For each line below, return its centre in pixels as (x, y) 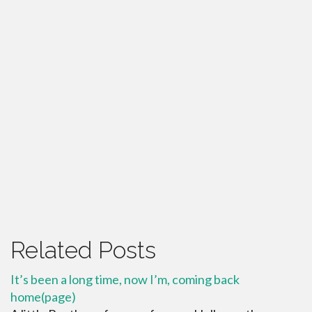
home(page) (43, 296)
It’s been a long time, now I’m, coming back (125, 279)
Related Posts (83, 250)
